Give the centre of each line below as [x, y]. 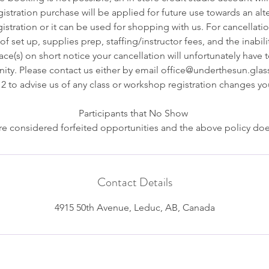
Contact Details [134, 183]
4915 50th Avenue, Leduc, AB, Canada [134, 208]
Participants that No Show [134, 113]
